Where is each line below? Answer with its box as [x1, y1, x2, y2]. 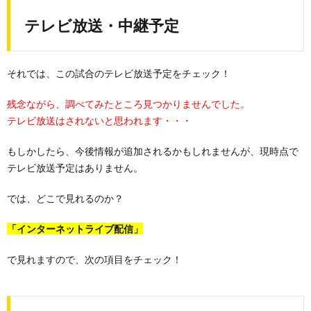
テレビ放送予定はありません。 [7, 162, 143, 174]
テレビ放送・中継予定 [24, 16, 179, 35]
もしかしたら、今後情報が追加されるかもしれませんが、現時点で [7, 145, 299, 157]
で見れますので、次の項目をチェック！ [7, 253, 182, 265]
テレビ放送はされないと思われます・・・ [7, 115, 192, 126]
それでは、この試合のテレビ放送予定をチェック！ [7, 67, 230, 79]
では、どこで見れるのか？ [7, 192, 124, 204]
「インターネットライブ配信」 [7, 223, 143, 235]
